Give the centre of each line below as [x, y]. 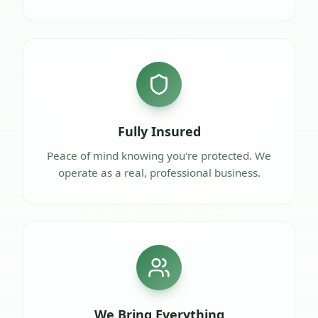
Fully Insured [159, 131]
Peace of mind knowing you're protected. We [159, 155]
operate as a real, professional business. [159, 172]
